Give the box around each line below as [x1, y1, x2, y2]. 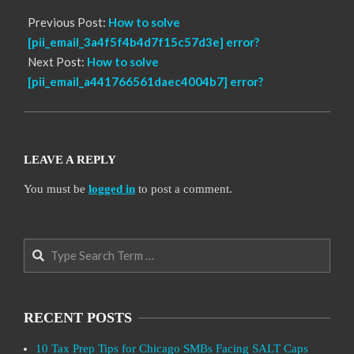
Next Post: [28, 54, 87, 69]
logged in [88, 182, 135, 195]
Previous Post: [28, 14, 108, 29]
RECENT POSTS [24, 310, 132, 326]
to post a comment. [135, 182, 232, 195]
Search [24, 239, 62, 254]
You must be [24, 182, 88, 195]
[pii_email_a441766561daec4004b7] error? [28, 73, 263, 88]
